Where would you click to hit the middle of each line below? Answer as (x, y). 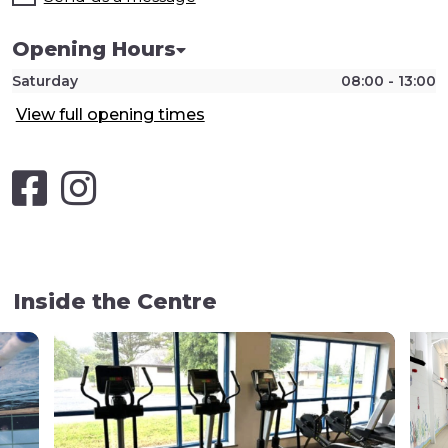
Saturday (44, 81)
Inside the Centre (115, 300)
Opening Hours (93, 49)
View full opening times (110, 115)
